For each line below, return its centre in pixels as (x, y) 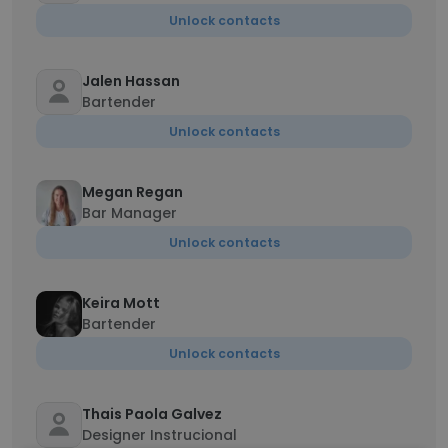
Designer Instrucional (159, 435)
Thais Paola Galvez (152, 414)
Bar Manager (129, 213)
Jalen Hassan (131, 81)
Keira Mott (121, 303)
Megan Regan (132, 192)
